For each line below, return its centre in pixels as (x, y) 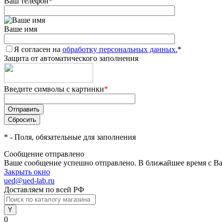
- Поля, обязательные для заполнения (72, 137)
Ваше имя (21, 29)
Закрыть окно (27, 172)
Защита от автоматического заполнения (71, 58)
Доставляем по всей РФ (44, 190)
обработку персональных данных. (120, 49)
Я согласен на (38, 49)
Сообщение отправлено (44, 154)
